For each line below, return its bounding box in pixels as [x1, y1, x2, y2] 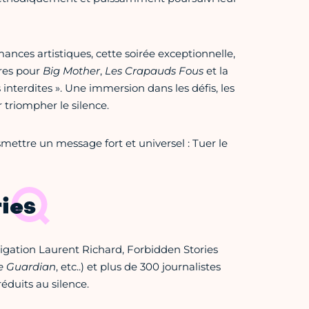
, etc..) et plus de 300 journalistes [55, 260, 221, 274]
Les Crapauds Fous [104, 64, 203, 78]
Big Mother [42, 64, 100, 78]
